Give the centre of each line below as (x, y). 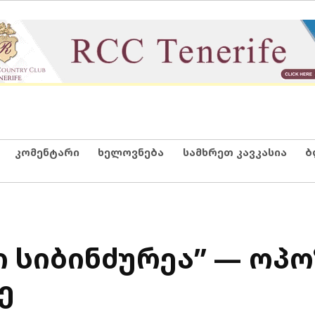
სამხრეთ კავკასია (234, 152)
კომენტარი (47, 152)
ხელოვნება (131, 152)
